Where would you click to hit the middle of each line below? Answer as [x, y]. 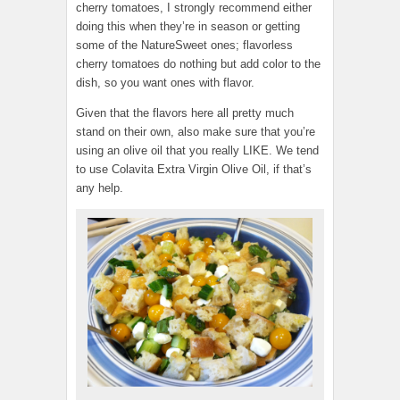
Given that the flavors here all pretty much [185, 113]
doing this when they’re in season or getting [188, 27]
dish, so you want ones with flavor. [165, 83]
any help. [100, 188]
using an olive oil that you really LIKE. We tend [197, 151]
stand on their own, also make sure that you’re [196, 132]
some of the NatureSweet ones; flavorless [184, 46]
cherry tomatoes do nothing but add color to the [198, 64]
